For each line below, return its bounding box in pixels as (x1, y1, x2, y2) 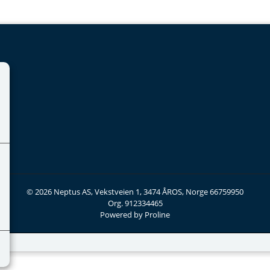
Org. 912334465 (107, 198, 163, 209)
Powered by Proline (100, 209, 170, 220)
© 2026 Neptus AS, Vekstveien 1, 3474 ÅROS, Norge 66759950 (27, 186, 243, 197)
